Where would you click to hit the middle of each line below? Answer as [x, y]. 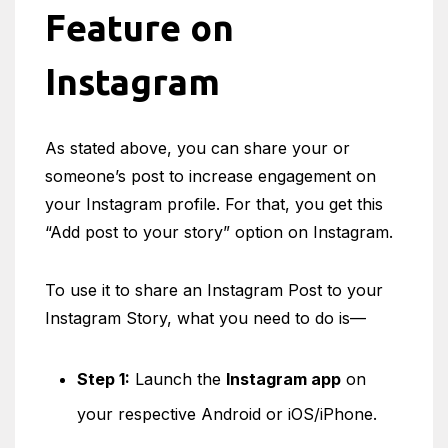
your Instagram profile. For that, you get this [214, 204]
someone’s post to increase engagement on [210, 176]
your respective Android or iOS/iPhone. [227, 414]
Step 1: [103, 379]
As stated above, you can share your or [197, 148]
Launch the [178, 379]
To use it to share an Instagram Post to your [214, 290]
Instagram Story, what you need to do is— [205, 318]
